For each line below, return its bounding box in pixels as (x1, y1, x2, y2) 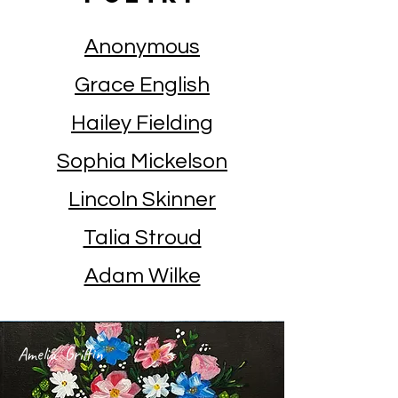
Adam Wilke (84, 265, 201, 287)
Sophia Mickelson (57, 150, 227, 172)
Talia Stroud (83, 227, 202, 249)
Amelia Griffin (18, 343, 103, 365)
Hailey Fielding (71, 112, 213, 134)
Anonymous (84, 36, 200, 58)
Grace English (75, 74, 210, 96)
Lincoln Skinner (68, 188, 216, 211)
